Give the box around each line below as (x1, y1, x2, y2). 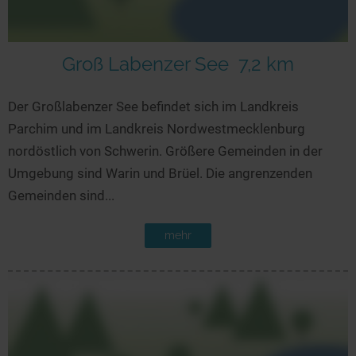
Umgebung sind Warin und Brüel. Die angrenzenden (8, 165, 312, 182)
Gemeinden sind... (8, 188, 114, 204)
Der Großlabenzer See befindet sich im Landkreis (8, 99, 299, 115)
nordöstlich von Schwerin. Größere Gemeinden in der (8, 143, 323, 160)
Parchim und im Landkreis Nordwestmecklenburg (8, 121, 305, 137)
